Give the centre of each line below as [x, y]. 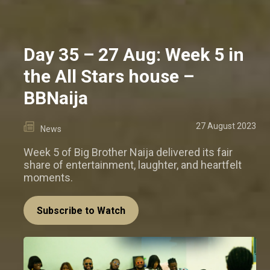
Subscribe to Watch [81, 210]
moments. [48, 177]
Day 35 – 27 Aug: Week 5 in [134, 54]
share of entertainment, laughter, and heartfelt [133, 165]
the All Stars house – [109, 76]
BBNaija [56, 98]
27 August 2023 [226, 126]
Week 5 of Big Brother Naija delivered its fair [128, 152]
